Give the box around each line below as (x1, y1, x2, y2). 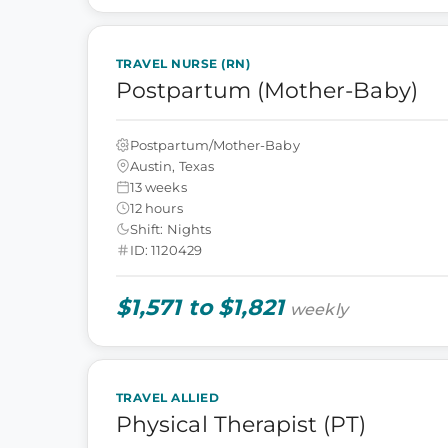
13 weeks (130, 178, 187, 195)
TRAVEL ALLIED (116, 390, 220, 405)
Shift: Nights (130, 220, 211, 237)
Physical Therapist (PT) (116, 411, 366, 438)
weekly (290, 300, 348, 319)
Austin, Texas (130, 157, 214, 174)
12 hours (130, 199, 183, 216)
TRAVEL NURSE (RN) (116, 56, 251, 71)
